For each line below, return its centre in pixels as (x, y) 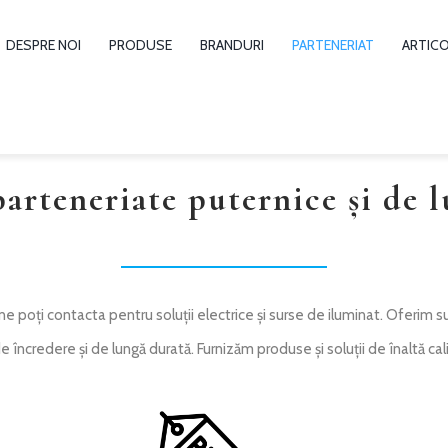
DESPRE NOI (44, 45)
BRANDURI (232, 45)
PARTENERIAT (333, 45)
